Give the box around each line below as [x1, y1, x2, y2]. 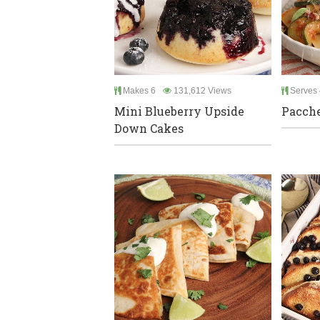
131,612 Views [171, 85, 231, 96]
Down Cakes [114, 120, 184, 136]
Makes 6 [121, 85, 156, 96]
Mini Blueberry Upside [114, 103, 244, 119]
